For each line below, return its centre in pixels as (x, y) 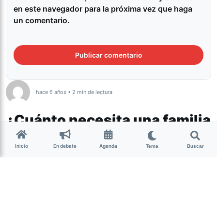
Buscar (195, 146)
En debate (65, 146)
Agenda (108, 146)
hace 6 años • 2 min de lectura (74, 92)
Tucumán (31, 164)
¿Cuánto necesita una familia (108, 120)
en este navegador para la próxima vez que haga (103, 9)
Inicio (22, 146)
